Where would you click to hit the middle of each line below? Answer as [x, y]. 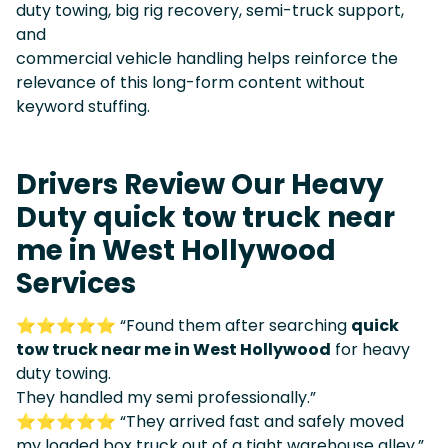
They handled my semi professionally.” [166, 397]
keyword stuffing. [83, 106]
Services [76, 283]
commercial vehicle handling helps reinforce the [207, 58]
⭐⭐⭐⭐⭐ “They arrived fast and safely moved [210, 421]
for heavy [370, 349]
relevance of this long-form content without [190, 82]
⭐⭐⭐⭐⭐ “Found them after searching [183, 325]
